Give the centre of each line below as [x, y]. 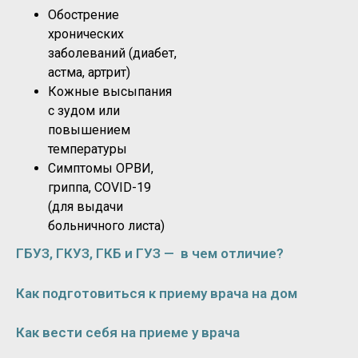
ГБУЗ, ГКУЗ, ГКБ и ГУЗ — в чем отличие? [150, 254]
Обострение [84, 15]
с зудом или [84, 111]
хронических [86, 34]
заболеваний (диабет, [112, 54]
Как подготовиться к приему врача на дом [157, 293]
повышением [89, 130]
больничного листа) [106, 226]
